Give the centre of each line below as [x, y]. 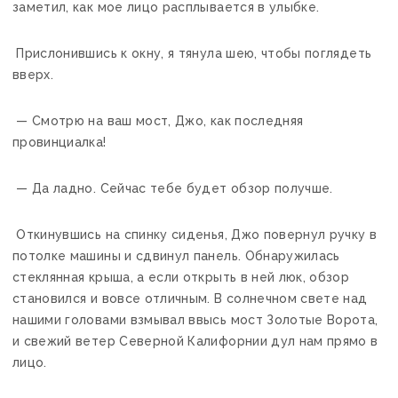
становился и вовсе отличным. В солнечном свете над [190, 298]
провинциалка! [60, 142]
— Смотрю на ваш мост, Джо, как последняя [158, 120]
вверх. [33, 74]
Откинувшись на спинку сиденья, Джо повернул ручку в [195, 234]
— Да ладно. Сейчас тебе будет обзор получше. [173, 188]
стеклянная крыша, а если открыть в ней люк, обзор [181, 277]
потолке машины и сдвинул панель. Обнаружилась [176, 255]
